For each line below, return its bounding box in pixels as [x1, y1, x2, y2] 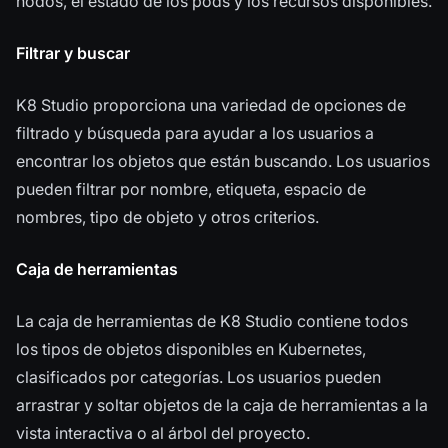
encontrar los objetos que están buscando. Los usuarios [16, 151, 430, 172]
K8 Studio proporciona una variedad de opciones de [16, 95, 406, 116]
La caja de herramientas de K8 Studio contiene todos [16, 311, 408, 332]
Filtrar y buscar [16, 43, 130, 64]
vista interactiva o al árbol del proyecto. [16, 423, 310, 444]
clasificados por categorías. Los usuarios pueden [16, 367, 381, 388]
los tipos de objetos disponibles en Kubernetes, [16, 339, 366, 360]
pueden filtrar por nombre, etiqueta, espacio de [16, 179, 366, 200]
